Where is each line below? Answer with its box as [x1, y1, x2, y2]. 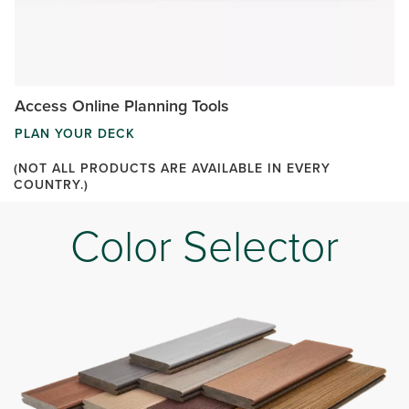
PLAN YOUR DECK [15, 123, 135, 142]
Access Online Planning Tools [15, 93, 229, 117]
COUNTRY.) [14, 174, 89, 194]
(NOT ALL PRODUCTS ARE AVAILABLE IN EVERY [14, 158, 330, 177]
